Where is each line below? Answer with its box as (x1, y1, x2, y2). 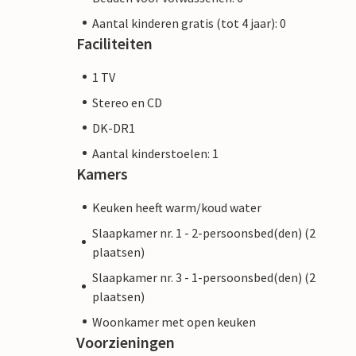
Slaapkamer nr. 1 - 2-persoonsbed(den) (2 (91, 224, 315, 241)
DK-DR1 (92, 119, 135, 136)
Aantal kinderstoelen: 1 (92, 145, 219, 161)
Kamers (76, 163, 128, 184)
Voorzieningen (76, 331, 175, 352)
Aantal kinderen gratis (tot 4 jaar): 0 (92, 14, 286, 31)
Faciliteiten (76, 33, 153, 53)
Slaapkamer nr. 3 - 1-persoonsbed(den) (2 (91, 269, 315, 285)
